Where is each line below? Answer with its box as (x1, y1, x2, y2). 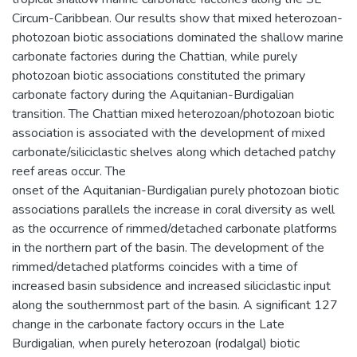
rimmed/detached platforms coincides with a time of (12, 257, 297, 276)
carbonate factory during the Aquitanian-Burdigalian (12, 85, 294, 104)
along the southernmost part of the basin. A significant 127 (12, 296, 338, 314)
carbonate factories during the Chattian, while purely (12, 47, 297, 65)
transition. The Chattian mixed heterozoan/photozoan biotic (12, 104, 334, 123)
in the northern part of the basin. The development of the (12, 238, 324, 257)
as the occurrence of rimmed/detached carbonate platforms (12, 219, 337, 237)
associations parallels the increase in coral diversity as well (12, 200, 335, 218)
